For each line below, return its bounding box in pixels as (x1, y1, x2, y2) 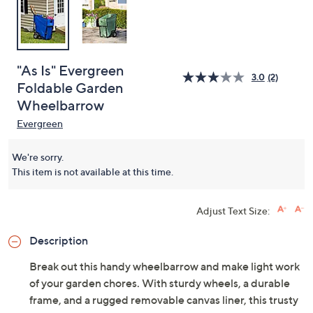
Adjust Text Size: (196, 205, 270, 217)
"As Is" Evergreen (17, 62, 124, 79)
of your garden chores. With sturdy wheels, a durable (29, 276, 290, 290)
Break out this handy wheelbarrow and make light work (29, 259, 300, 273)
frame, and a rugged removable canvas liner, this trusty (29, 293, 298, 307)
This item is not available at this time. (12, 166, 173, 177)
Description (29, 233, 88, 247)
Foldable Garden (17, 80, 124, 96)
